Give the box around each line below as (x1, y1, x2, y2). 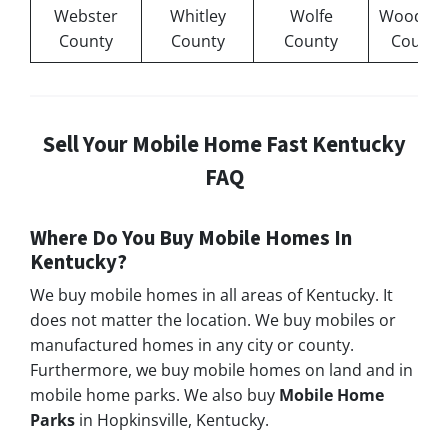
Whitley (169, 5, 226, 28)
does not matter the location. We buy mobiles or (30, 309, 396, 332)
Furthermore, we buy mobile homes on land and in (30, 359, 413, 382)
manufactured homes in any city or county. (30, 334, 354, 357)
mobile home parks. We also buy (30, 384, 279, 407)
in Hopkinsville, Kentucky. (75, 409, 269, 432)
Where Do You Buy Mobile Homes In (30, 224, 352, 254)
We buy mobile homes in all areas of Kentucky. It (30, 284, 393, 307)
